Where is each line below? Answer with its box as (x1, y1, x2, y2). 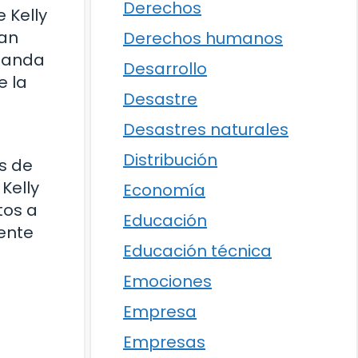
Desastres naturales (123, 118, 288, 141)
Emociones (123, 270, 212, 292)
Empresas (123, 331, 205, 353)
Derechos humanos (123, 27, 283, 50)
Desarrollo (123, 58, 207, 80)
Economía (123, 179, 205, 201)
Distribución (123, 149, 217, 171)
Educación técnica (123, 240, 272, 262)
